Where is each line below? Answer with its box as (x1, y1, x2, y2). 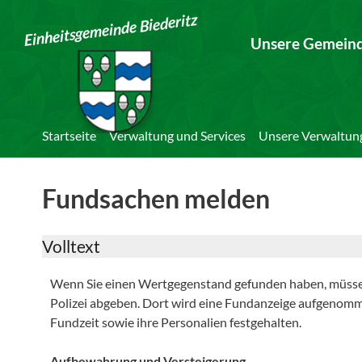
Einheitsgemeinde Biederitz (24, 10, 197, 50)
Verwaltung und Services (109, 128, 246, 143)
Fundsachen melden (42, 183, 270, 214)
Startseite (42, 128, 96, 143)
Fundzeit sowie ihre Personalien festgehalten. (50, 314, 301, 330)
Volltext (42, 236, 100, 256)
